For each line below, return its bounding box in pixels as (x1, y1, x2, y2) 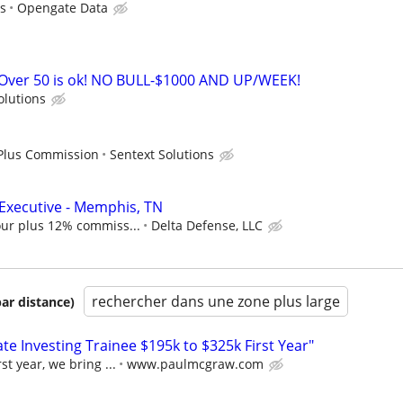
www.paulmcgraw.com (127, 355, 264, 373)
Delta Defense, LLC (151, 217, 263, 235)
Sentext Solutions (110, 146, 214, 163)
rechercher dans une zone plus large (92, 291, 340, 312)
